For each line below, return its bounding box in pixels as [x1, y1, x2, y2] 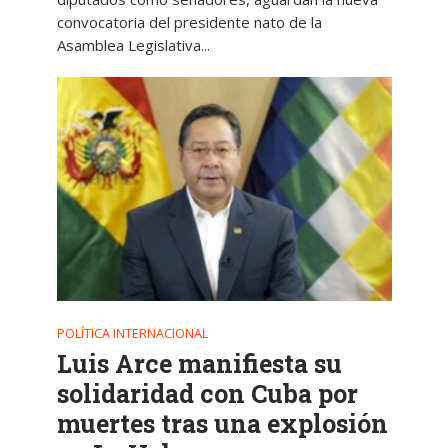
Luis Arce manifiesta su [56, 346, 342, 380]
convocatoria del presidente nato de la [56, 12, 322, 33]
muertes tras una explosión [56, 406, 388, 440]
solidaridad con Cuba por [56, 376, 358, 410]
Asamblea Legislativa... [56, 35, 210, 56]
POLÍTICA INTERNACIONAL [56, 324, 208, 342]
